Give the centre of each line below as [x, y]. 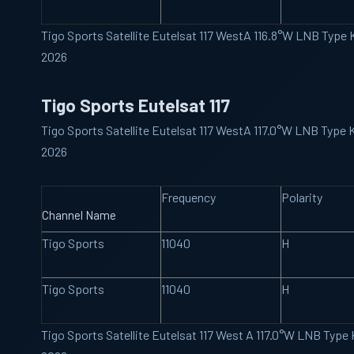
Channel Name [79, 215]
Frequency [188, 197]
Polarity [302, 197]
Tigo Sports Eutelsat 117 [136, 105]
